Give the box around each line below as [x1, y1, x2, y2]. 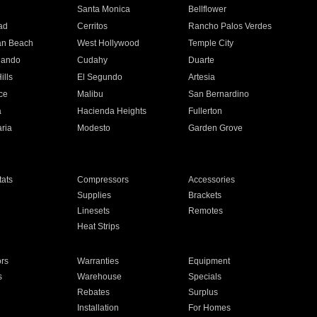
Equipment [188, 256, 231, 266]
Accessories [188, 175, 236, 185]
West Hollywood [76, 38, 139, 48]
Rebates [76, 287, 110, 297]
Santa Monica [76, 4, 130, 14]
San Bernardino [188, 89, 250, 99]
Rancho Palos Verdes [188, 21, 272, 31]
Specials [188, 272, 222, 282]
